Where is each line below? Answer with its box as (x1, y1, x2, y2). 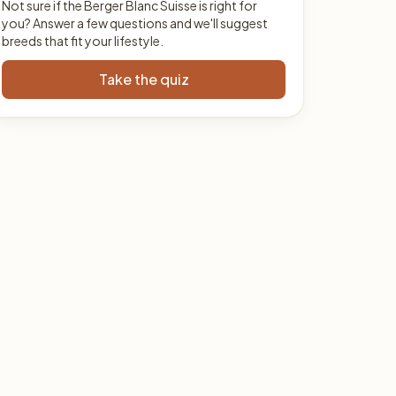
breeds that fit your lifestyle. (2, 33, 164, 49)
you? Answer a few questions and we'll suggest (2, 15, 269, 31)
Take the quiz (98, 70, 189, 88)
